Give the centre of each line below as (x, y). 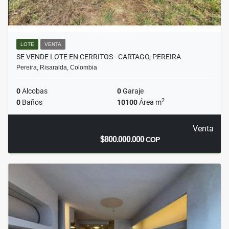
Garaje (132, 91)
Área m (150, 102)
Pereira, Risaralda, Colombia (57, 68)
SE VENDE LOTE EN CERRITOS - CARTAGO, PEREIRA (99, 57)
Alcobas (34, 91)
